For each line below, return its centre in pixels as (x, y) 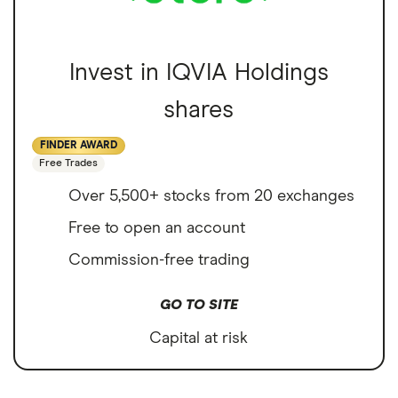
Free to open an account (157, 229)
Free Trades (68, 164)
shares (199, 110)
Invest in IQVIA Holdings (199, 73)
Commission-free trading (159, 261)
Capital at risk (199, 339)
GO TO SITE (199, 305)
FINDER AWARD (79, 146)
